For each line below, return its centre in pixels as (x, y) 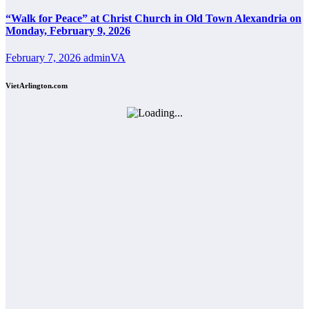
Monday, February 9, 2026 (68, 30)
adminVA (104, 57)
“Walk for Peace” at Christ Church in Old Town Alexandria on (153, 18)
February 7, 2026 (44, 57)
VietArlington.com (37, 85)
